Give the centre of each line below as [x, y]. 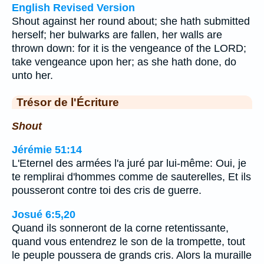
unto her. [32, 75]
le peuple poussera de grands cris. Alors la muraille [132, 255]
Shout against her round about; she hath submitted [131, 21]
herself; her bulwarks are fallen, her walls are [117, 35]
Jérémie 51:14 [47, 150]
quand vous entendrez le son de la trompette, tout [128, 241]
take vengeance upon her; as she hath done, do [124, 62]
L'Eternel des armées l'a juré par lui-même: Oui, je [129, 164]
